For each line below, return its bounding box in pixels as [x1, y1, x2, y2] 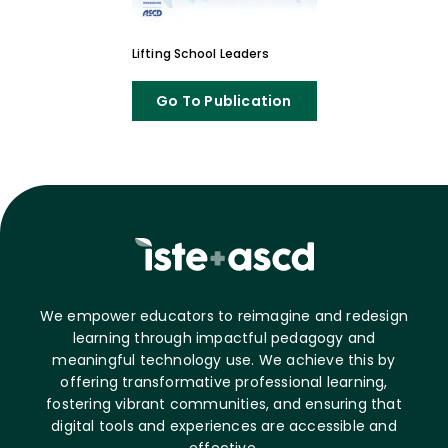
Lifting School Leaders [131, 44, 269, 62]
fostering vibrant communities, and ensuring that [46, 393, 402, 414]
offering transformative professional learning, [60, 371, 388, 392]
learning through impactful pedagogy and [72, 327, 376, 348]
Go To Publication [156, 90, 292, 111]
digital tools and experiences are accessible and [51, 415, 397, 436]
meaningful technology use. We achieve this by [52, 349, 396, 370]
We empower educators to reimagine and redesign [39, 305, 409, 326]
